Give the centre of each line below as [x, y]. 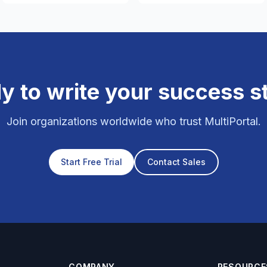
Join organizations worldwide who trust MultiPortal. [133, 121]
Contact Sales [176, 162]
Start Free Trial [91, 162]
